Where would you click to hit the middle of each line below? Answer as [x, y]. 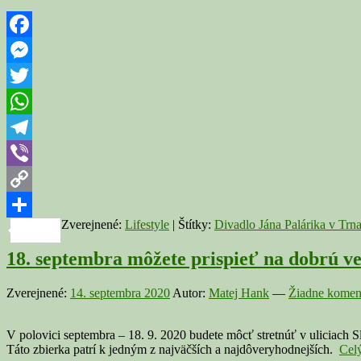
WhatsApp [34, 127]
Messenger [34, 76]
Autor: [191, 293]
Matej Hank [239, 293]
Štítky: [196, 225]
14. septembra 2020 [120, 293]
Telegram [30, 153]
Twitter [25, 102]
